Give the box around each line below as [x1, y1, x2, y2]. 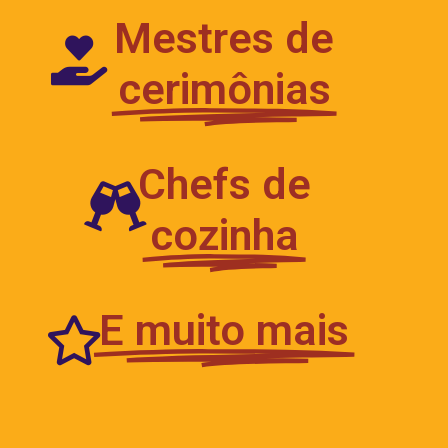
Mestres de [114, 12, 334, 63]
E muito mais [99, 304, 349, 355]
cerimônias [117, 63, 331, 114]
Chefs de [137, 158, 311, 209]
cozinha [149, 209, 299, 260]
